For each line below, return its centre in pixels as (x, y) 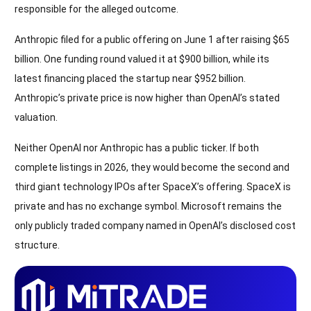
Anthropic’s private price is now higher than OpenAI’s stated (147, 98)
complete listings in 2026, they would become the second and (152, 167)
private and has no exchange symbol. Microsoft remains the (148, 206)
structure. (37, 245)
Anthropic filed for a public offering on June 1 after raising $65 (152, 39)
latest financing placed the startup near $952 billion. (130, 78)
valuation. (36, 117)
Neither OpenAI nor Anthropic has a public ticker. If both (137, 148)
